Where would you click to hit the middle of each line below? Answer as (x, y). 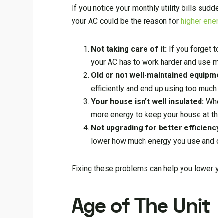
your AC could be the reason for (126, 21)
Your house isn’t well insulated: (148, 101)
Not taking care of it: (129, 49)
